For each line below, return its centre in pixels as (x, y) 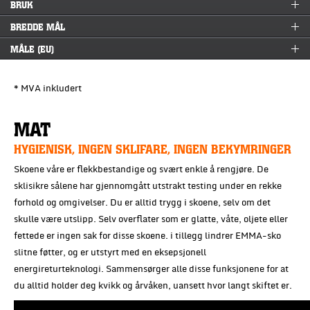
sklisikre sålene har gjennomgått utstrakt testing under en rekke (148, 186)
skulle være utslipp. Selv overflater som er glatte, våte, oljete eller (151, 219)
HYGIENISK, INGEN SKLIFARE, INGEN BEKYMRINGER (153, 148)
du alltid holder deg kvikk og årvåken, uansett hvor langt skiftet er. (153, 286)
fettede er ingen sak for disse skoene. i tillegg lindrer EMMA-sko (147, 236)
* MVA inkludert (48, 89)
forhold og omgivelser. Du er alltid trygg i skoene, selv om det (142, 203)
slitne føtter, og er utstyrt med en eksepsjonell (110, 253)
